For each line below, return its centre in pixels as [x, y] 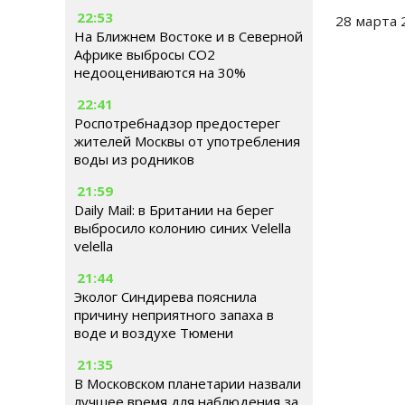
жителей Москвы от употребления [187, 141]
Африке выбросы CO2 [145, 54]
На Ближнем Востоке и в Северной [188, 36]
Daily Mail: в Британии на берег [174, 210]
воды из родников [134, 159]
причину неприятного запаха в [174, 315]
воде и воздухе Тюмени [154, 333]
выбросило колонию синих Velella [183, 228]
